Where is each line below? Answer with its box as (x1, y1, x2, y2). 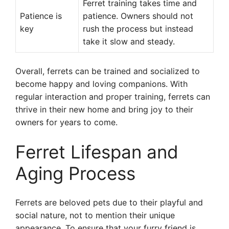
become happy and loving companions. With (15, 79, 188, 89)
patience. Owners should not (83, 11, 193, 21)
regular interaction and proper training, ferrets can (15, 91, 210, 102)
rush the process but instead (83, 24, 193, 34)
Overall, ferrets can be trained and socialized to (15, 66, 200, 76)
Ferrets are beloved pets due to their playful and (15, 197, 203, 208)
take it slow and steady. (83, 36, 175, 47)
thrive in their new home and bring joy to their (15, 104, 193, 114)
